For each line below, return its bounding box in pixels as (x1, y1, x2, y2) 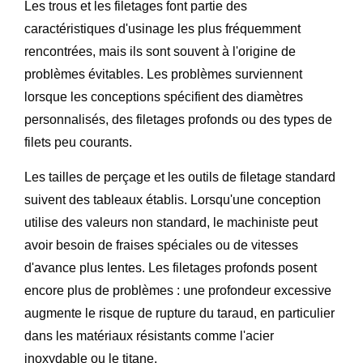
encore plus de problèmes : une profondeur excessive (24, 283, 331, 297)
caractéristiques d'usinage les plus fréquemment (24, 21, 301, 36)
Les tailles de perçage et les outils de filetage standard (24, 169, 335, 184)
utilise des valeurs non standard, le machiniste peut (24, 215, 318, 229)
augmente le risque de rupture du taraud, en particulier (24, 305, 335, 320)
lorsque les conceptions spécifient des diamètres (24, 89, 303, 104)
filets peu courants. (24, 135, 132, 149)
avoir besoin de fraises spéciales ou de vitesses (24, 237, 298, 252)
